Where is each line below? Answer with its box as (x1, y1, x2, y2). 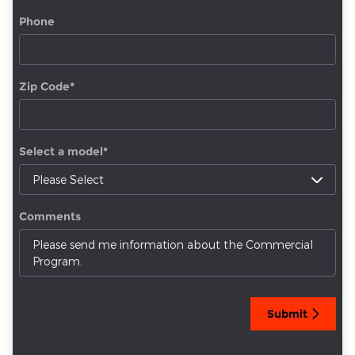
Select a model (19, 144, 103, 159)
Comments (19, 209, 81, 224)
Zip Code (19, 79, 70, 94)
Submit (267, 306, 307, 321)
